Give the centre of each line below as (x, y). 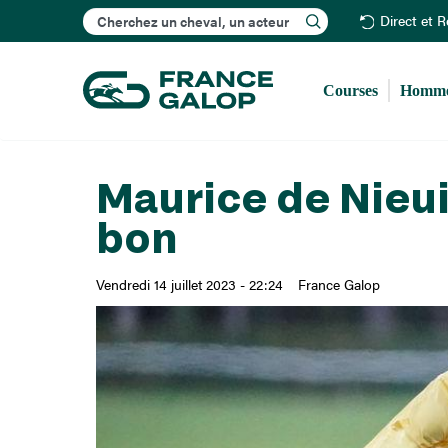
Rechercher (244, 14)
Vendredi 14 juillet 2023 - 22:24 (189, 284)
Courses (351, 90)
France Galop (338, 284)
